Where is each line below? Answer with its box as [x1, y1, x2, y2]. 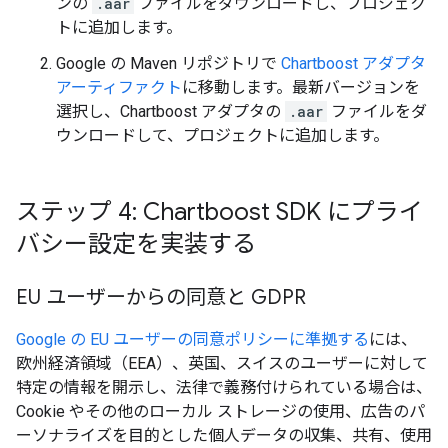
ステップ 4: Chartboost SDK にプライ [16, 197, 423, 228]
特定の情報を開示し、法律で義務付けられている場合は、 [16, 378, 432, 398]
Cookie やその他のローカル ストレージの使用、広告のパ [16, 402, 425, 422]
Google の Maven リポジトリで [56, 54, 281, 74]
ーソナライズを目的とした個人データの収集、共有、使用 [16, 426, 432, 446]
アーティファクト [56, 78, 182, 98]
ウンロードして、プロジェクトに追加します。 [56, 126, 389, 146]
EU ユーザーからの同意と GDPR [16, 285, 306, 311]
